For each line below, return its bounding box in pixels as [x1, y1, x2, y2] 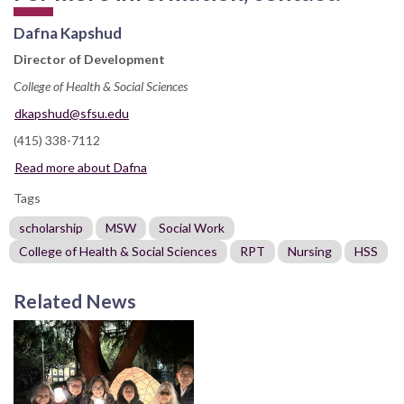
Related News [14, 289, 136, 312]
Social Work [159, 219, 225, 235]
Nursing [288, 243, 332, 259]
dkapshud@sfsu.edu [14, 105, 129, 121]
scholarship [19, 219, 83, 235]
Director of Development [14, 50, 165, 67]
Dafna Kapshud [14, 23, 122, 42]
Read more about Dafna [14, 159, 147, 175]
